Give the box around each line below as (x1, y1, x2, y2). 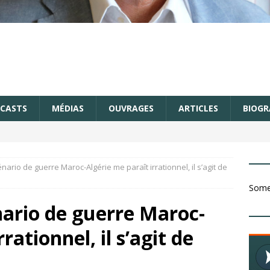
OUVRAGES (108, 102, 154, 115)
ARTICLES (178, 102, 218, 115)
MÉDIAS (52, 102, 84, 115)
